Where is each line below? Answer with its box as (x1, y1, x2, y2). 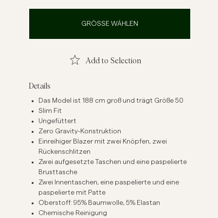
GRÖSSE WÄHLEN (81, 20, 133, 28)
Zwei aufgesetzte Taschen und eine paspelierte (38, 159, 187, 166)
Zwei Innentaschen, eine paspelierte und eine (38, 179, 180, 186)
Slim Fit (38, 108, 62, 115)
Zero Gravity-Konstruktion (38, 128, 122, 135)
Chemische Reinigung (38, 210, 108, 217)
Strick (135, 8, 170, 22)
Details (28, 82, 51, 91)
